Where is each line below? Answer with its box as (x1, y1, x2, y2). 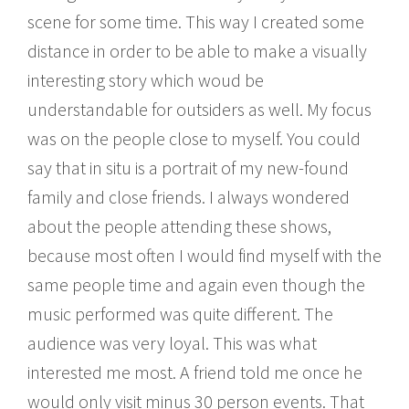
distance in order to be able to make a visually (27, 38, 367, 62)
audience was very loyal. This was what (27, 330, 317, 354)
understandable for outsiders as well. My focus (27, 97, 372, 121)
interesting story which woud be (27, 68, 264, 91)
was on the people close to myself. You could (27, 126, 361, 150)
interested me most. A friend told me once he (27, 360, 362, 383)
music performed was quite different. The (27, 301, 333, 325)
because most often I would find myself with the (27, 243, 382, 267)
